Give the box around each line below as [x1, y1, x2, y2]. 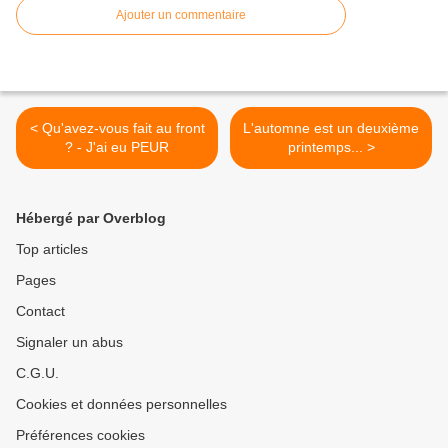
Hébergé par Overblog [16, 209, 166, 226]
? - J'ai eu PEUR [65, 138, 169, 155]
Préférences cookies [16, 426, 145, 443]
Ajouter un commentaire [116, 7, 246, 22]
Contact [16, 302, 65, 319]
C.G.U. [16, 364, 59, 381]
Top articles [16, 240, 88, 257]
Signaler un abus [16, 333, 123, 350]
